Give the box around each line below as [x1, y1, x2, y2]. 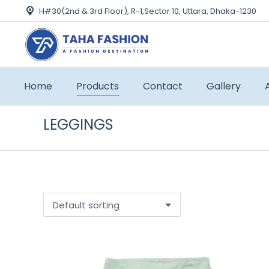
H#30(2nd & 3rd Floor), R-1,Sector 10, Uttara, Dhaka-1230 [39, 5, 256, 17]
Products [76, 79, 119, 93]
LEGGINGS [43, 115, 113, 134]
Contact [143, 79, 183, 93]
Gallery [207, 79, 241, 93]
